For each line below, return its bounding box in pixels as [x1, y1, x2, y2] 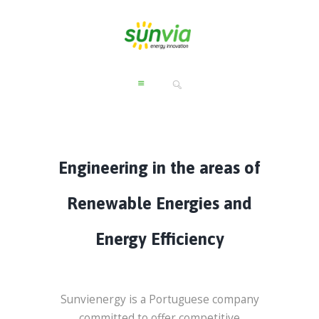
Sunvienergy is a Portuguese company [60, 292, 259, 308]
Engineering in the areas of [58, 157, 261, 177]
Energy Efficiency [95, 229, 224, 249]
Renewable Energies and [67, 193, 252, 213]
